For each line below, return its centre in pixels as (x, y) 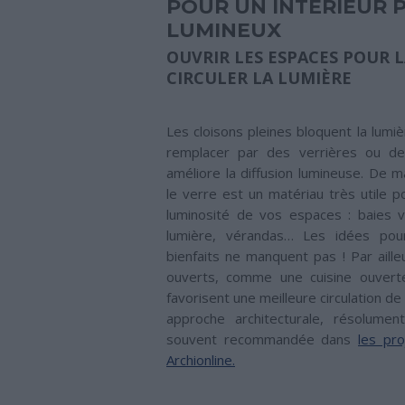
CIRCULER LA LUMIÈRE (259, 78)
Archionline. (201, 360)
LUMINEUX (224, 31)
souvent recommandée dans (262, 339)
